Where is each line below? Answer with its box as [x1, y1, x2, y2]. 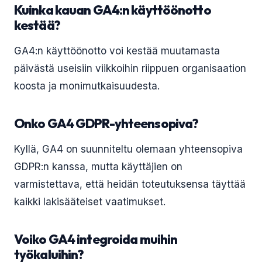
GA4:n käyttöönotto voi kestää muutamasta [14, 45, 220, 57]
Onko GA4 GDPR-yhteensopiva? [14, 115, 199, 132]
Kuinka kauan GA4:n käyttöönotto [14, 2, 211, 18]
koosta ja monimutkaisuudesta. [14, 80, 160, 92]
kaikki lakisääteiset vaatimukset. [14, 196, 166, 208]
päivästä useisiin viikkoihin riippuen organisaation [14, 63, 246, 74]
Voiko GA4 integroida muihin [14, 231, 178, 247]
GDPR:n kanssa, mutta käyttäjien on [14, 161, 182, 173]
